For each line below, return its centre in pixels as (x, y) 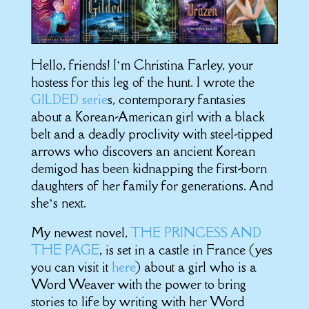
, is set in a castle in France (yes (186, 249)
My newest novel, (80, 232)
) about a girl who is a (196, 267)
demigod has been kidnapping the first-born (149, 168)
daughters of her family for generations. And (152, 185)
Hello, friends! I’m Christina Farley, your (142, 64)
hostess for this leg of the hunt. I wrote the (142, 82)
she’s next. (58, 202)
